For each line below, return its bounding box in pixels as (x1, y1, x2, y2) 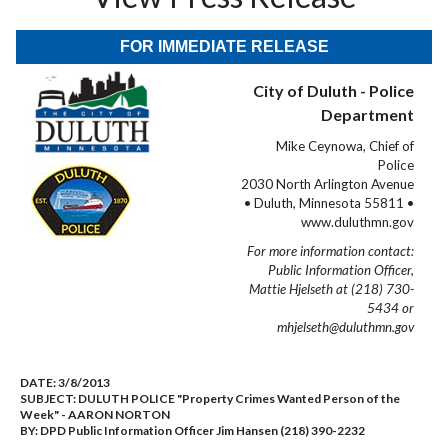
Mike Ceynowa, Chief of (276, 138, 414, 154)
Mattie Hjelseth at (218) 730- (249, 281, 414, 297)
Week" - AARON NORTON (20, 407, 170, 422)
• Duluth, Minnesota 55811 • (244, 195, 414, 211)
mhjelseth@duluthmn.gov (277, 319, 414, 335)
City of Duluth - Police (253, 81, 414, 100)
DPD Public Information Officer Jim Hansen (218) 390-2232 (40, 423, 365, 438)
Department (321, 105, 414, 124)
